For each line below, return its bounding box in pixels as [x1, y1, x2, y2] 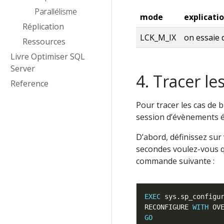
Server [10, 63, 35, 74]
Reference [10, 78, 48, 89]
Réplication [22, 21, 64, 32]
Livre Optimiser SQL [10, 51, 85, 62]
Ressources [22, 36, 65, 47]
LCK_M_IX [140, 32, 176, 43]
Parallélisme [34, 6, 77, 17]
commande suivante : [136, 155, 214, 166]
